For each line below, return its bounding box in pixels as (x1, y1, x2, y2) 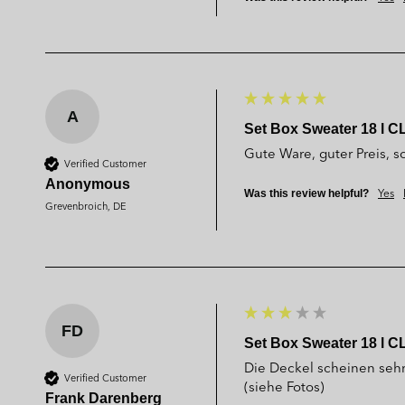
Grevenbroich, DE (45, 197, 127, 213)
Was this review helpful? (244, 186, 369, 200)
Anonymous (45, 175, 130, 192)
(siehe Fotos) (244, 375, 325, 396)
